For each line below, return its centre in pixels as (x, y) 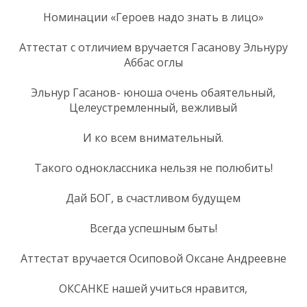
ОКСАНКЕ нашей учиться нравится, (153, 288)
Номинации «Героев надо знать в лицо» (153, 17)
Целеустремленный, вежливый (153, 107)
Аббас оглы (153, 62)
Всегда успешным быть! (153, 228)
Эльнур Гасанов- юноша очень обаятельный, (153, 92)
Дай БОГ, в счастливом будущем (153, 198)
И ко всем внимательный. (153, 137)
